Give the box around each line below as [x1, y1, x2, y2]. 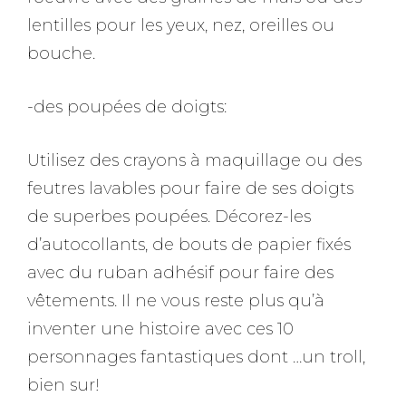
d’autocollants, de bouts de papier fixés [27, 235, 351, 255]
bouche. [27, 43, 95, 63]
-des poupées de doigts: [27, 97, 227, 117]
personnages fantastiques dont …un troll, [27, 347, 365, 367]
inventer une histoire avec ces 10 [27, 319, 294, 339]
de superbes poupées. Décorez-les [27, 207, 311, 227]
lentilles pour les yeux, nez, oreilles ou [27, 15, 334, 35]
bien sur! [27, 375, 100, 395]
